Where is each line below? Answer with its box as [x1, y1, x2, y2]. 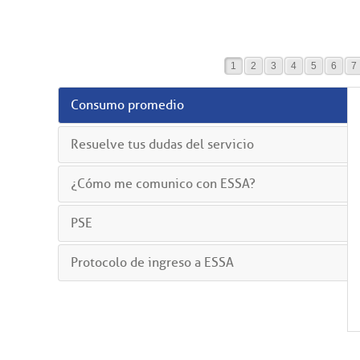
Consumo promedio [71, 96, 184, 112]
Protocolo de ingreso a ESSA [71, 255, 234, 271]
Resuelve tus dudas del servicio [71, 136, 254, 152]
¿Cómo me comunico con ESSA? [71, 175, 256, 191]
